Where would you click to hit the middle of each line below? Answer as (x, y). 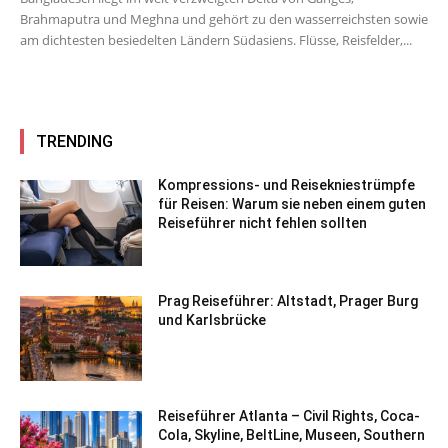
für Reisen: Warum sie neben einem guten (292, 204)
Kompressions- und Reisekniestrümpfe (287, 185)
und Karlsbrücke (212, 319)
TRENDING (74, 141)
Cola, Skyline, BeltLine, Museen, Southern (292, 435)
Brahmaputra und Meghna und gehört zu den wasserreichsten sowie (224, 19)
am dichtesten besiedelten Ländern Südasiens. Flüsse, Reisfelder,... (216, 40)
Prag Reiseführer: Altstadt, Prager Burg (288, 300)
